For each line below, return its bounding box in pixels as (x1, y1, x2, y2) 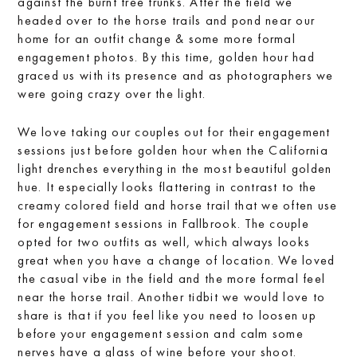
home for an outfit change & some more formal (18, 30, 296, 47)
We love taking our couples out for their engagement (18, 124, 331, 140)
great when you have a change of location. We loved (18, 252, 335, 269)
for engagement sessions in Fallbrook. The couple (18, 215, 309, 232)
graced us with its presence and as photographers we (18, 67, 334, 84)
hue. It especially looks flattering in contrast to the (18, 178, 317, 195)
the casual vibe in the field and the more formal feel (18, 270, 326, 287)
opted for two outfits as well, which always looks (18, 233, 311, 250)
